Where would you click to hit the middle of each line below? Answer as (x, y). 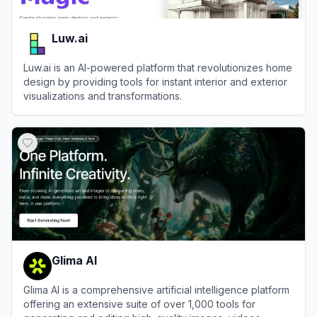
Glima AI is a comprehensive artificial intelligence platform (156, 290)
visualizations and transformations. (103, 96)
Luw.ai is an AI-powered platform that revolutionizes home (158, 68)
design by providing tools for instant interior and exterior (155, 82)
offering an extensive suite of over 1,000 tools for (139, 304)
